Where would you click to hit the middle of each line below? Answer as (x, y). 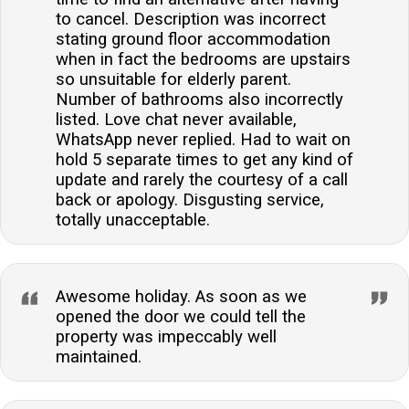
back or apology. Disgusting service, (190, 200)
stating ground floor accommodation (193, 40)
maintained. (99, 357)
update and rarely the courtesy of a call (202, 180)
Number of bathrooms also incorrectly (199, 100)
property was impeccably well (166, 337)
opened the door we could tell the (181, 317)
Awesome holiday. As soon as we (181, 297)
